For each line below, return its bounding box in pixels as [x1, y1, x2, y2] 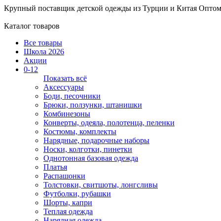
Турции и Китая [143, 4, 199, 12]
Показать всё [43, 74, 87, 82]
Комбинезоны [43, 110, 90, 118]
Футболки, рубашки [43, 189, 111, 198]
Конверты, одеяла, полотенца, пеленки [43, 118, 175, 127]
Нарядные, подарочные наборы [43, 136, 149, 145]
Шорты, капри [43, 198, 92, 207]
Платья [43, 163, 67, 171]
